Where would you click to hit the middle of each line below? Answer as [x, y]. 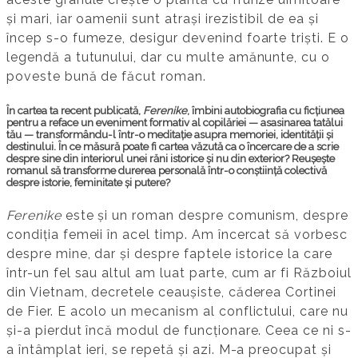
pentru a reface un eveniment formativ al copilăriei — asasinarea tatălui [175, 122]
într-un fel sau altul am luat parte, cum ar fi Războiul [179, 272]
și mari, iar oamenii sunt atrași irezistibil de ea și [163, 19]
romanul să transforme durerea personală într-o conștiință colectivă [167, 170]
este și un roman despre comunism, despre [205, 215]
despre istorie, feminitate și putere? [88, 182]
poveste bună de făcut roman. [106, 77]
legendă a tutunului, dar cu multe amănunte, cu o [169, 58]
